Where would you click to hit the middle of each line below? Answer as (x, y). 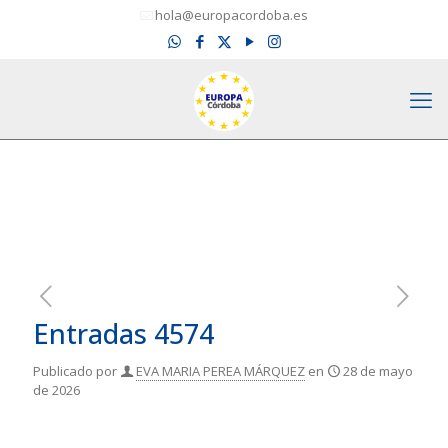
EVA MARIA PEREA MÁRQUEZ (220, 371)
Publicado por (75, 371)
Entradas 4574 (123, 333)
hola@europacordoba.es (231, 15)
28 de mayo (378, 371)
